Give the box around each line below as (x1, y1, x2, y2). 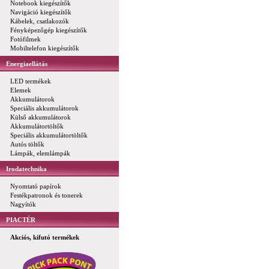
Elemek (10, 86, 31, 94)
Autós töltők (10, 141, 44, 148)
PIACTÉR (6, 216, 35, 223)
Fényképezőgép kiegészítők (10, 26, 87, 34)
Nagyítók (10, 201, 36, 208)
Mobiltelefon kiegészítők (10, 44, 79, 52)
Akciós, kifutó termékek (10, 234, 79, 241)
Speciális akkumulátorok (10, 104, 79, 112)
